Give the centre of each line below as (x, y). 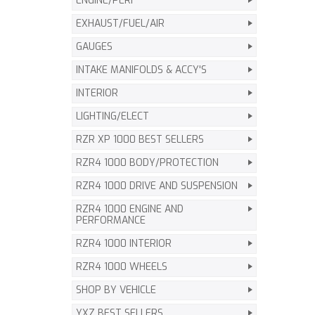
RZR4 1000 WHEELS (122, 267)
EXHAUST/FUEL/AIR (120, 24)
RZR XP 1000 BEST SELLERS (140, 140)
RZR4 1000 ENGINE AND (130, 209)
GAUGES (94, 47)
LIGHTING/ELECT (112, 116)
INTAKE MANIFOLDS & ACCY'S (141, 70)
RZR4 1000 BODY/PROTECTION (147, 163)
